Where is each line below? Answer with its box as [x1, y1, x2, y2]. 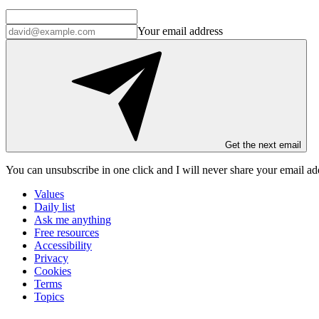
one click [113, 164, 154, 177]
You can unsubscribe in [6, 164, 113, 177]
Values [34, 188, 64, 201]
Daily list [34, 201, 75, 214]
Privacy [34, 252, 68, 265]
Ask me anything [34, 214, 111, 226]
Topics [34, 291, 64, 303]
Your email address [137, 25, 223, 38]
